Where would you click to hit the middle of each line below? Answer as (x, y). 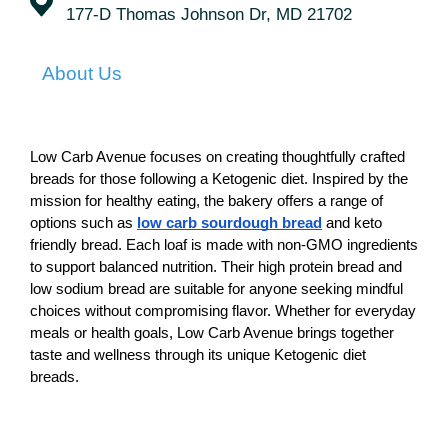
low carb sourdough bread (229, 223)
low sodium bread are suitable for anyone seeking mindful (216, 289)
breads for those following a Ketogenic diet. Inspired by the (219, 179)
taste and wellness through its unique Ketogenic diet (198, 355)
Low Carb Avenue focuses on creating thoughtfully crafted (217, 157)
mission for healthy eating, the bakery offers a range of (206, 201)
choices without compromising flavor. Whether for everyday (223, 311)
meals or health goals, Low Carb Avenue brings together (212, 333)
